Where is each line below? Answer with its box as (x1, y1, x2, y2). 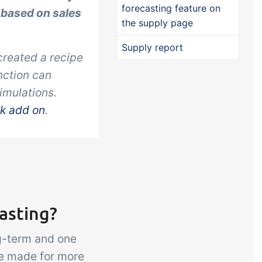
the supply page (122, 17, 193, 29)
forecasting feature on (122, 2, 220, 14)
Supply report (122, 42, 183, 53)
